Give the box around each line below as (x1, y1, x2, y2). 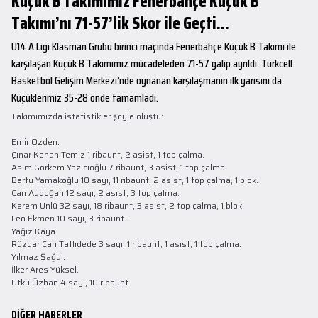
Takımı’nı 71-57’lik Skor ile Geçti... (11, 10, 229, 37)
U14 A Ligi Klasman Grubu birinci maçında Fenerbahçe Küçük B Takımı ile (11, 38, 296, 55)
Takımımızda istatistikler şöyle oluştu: (11, 109, 163, 123)
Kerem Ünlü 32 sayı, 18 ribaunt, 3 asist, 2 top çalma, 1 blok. (11, 199, 244, 212)
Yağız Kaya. (11, 224, 57, 238)
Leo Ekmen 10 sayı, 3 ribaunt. (11, 212, 126, 225)
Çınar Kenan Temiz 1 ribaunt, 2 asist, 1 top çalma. (11, 148, 204, 161)
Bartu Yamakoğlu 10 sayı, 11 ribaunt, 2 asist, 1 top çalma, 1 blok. (11, 173, 258, 187)
